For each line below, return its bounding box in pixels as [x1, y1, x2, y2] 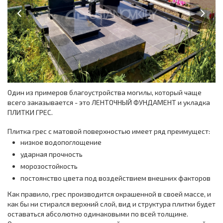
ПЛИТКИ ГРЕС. [7, 108, 53, 116]
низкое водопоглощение [20, 138, 102, 146]
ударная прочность [20, 150, 83, 158]
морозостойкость [20, 162, 78, 170]
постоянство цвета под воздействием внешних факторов [20, 174, 211, 182]
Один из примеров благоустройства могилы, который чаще [7, 88, 202, 97]
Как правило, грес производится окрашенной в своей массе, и [7, 190, 211, 198]
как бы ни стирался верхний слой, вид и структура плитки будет [7, 200, 216, 208]
